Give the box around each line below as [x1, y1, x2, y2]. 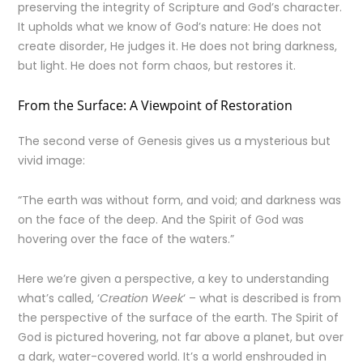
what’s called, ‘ [18, 290, 100, 306]
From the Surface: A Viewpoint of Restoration [18, 96, 293, 114]
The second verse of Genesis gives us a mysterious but [18, 133, 331, 149]
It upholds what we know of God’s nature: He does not [18, 19, 322, 35]
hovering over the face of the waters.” [18, 231, 235, 247]
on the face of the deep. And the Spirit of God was [18, 211, 305, 228]
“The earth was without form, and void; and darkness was [18, 192, 342, 208]
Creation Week [100, 290, 184, 306]
